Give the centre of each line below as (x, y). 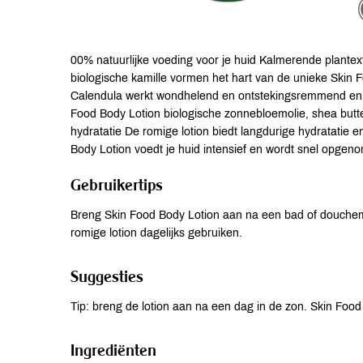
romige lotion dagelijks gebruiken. (156, 233)
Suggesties (107, 276)
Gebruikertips (117, 184)
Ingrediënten (113, 350)
